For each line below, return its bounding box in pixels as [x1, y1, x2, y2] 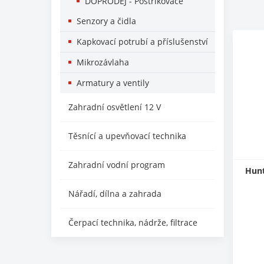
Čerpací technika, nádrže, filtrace [68, 217, 197, 228]
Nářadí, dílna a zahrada [68, 188, 161, 199]
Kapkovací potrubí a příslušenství [77, 36, 208, 47]
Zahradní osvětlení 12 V [68, 101, 161, 113]
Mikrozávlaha [77, 57, 129, 68]
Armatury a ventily [77, 77, 149, 88]
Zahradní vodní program [68, 159, 165, 170]
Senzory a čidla [77, 15, 136, 27]
